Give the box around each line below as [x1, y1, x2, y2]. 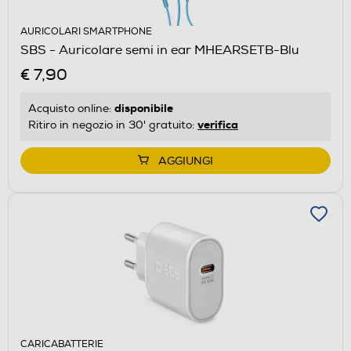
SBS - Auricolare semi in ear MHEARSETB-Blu [20, 42, 299, 58]
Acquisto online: [28, 101, 114, 115]
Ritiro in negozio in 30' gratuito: [28, 118, 197, 132]
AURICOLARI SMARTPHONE [20, 25, 152, 38]
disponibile [114, 100, 173, 115]
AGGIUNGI [158, 154, 213, 168]
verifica [197, 117, 238, 132]
